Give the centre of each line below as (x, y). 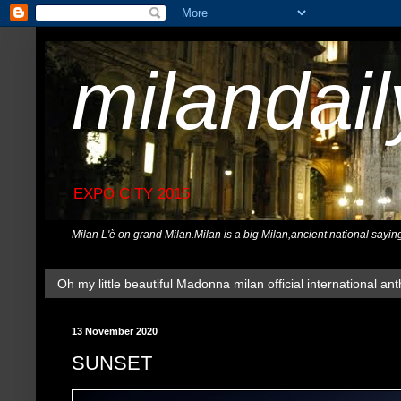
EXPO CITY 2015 (132, 194)
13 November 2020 (115, 332)
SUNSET (112, 363)
